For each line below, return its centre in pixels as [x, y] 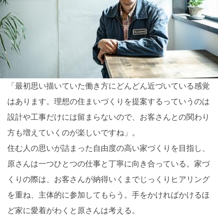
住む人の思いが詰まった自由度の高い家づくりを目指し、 [109, 148]
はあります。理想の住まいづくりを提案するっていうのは [109, 102]
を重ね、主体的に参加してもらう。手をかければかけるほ [109, 195]
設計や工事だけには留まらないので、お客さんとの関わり [109, 117]
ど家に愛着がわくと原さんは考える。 [73, 211]
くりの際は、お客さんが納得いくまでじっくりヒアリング [109, 180]
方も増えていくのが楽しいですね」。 [73, 133]
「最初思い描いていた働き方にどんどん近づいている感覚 [109, 86]
